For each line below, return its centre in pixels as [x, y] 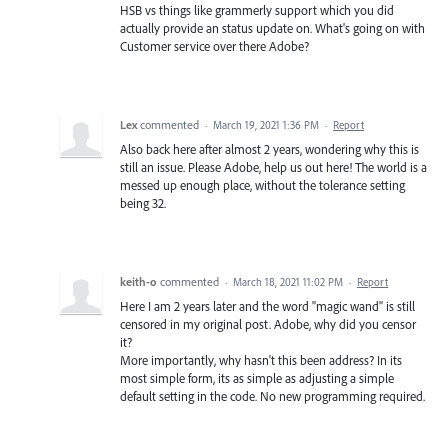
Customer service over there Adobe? [214, 46]
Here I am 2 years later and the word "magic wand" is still [267, 306]
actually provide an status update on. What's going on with [272, 28]
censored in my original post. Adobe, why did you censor [268, 324]
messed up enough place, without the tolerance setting [262, 185]
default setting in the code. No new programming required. [272, 396]
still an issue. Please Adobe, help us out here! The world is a [273, 167]
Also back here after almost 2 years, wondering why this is [269, 149]
